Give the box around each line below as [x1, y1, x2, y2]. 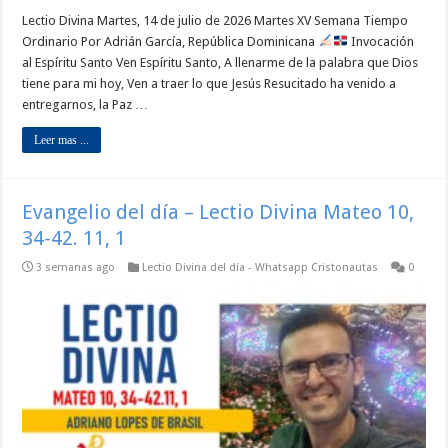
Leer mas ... [34, 132, 90, 147]
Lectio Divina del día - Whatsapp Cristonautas [142, 260, 379, 274]
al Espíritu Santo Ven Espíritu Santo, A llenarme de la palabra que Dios [22, 54, 419, 70]
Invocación [347, 33, 414, 49]
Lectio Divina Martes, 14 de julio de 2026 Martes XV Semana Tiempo [22, 12, 409, 28]
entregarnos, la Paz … [22, 96, 149, 112]
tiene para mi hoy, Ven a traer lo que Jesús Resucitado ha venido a [22, 75, 397, 91]
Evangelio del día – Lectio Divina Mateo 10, [22, 199, 415, 224]
